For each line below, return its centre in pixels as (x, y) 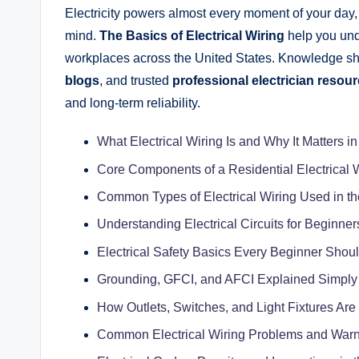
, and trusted (136, 81)
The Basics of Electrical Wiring (192, 36)
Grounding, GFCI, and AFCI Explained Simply (227, 280)
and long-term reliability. (133, 103)
